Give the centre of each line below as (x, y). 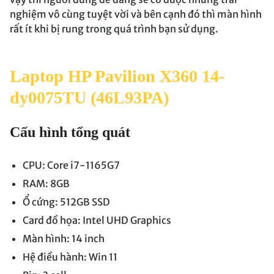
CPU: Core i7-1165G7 (71, 165)
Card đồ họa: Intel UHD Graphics (97, 220)
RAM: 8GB (46, 184)
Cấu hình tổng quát (70, 132)
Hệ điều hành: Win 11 (70, 257)
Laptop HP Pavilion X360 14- (117, 76)
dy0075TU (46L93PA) (89, 98)
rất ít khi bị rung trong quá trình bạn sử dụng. (114, 29)
